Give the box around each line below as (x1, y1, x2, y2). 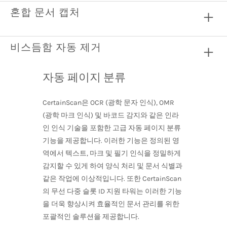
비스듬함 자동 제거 (10, 41, 101, 53)
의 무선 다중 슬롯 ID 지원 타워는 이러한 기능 (43, 186, 182, 196)
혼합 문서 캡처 (10, 6, 80, 18)
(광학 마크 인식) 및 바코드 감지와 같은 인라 (43, 110, 179, 120)
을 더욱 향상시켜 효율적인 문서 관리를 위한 (43, 199, 179, 208)
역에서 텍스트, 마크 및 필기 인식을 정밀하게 (43, 148, 181, 158)
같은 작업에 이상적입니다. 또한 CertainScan (43, 174, 181, 183)
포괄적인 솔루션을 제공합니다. (43, 212, 139, 221)
